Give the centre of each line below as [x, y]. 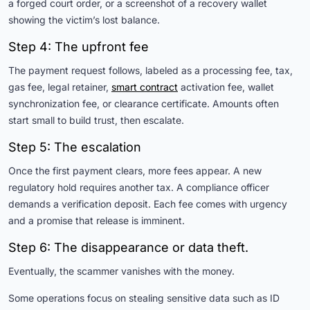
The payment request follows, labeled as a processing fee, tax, [151, 71]
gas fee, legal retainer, [60, 87]
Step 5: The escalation [75, 147]
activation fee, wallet [227, 87]
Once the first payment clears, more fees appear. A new [135, 171]
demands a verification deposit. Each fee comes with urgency [148, 204]
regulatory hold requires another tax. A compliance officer [139, 188]
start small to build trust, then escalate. [96, 120]
